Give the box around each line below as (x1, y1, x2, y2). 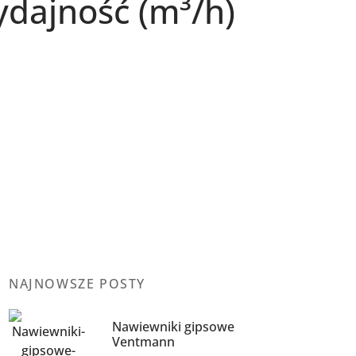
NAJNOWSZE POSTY (9, 275, 145, 293)
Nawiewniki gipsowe (112, 317, 234, 335)
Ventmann (112, 332, 175, 350)
